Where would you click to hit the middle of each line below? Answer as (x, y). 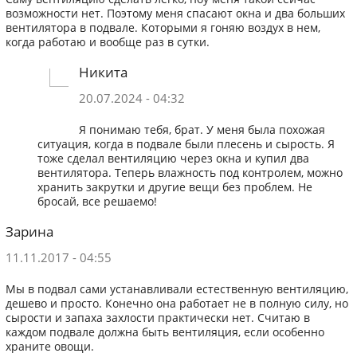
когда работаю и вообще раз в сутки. (107, 43)
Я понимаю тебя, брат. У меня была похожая (202, 130)
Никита (103, 72)
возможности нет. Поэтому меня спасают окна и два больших (175, 14)
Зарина (29, 231)
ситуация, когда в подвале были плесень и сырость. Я (186, 145)
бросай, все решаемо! (97, 202)
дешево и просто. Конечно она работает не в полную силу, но (177, 304)
